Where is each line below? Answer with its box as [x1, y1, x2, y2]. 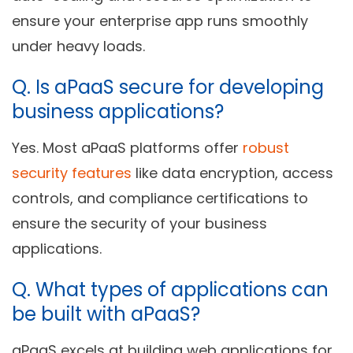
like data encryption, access [132, 163, 333, 184]
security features [12, 163, 132, 184]
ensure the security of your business [12, 214, 267, 234]
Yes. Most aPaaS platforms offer [12, 138, 243, 158]
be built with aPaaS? [12, 301, 200, 328]
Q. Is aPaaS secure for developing [12, 74, 324, 101]
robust [243, 138, 289, 158]
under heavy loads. [12, 36, 145, 57]
